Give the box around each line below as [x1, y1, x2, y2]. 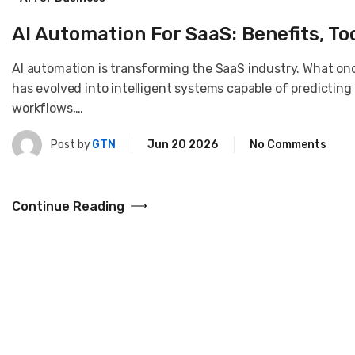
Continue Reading [12, 198, 124, 214]
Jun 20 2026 [147, 138, 218, 152]
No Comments [250, 138, 326, 152]
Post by [51, 138, 90, 152]
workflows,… [12, 100, 84, 116]
